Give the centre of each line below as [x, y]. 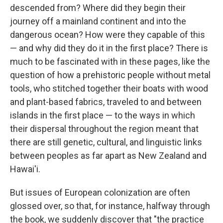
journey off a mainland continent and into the [98, 21]
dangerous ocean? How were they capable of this [108, 35]
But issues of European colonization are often [100, 192]
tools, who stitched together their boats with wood [109, 88]
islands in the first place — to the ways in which [103, 115]
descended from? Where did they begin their [98, 8]
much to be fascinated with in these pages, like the [110, 61]
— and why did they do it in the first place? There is [109, 48]
